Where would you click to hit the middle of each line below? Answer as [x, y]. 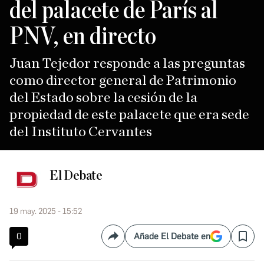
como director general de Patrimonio [123, 80]
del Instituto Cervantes [81, 132]
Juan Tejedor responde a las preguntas [127, 63]
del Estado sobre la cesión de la [103, 98]
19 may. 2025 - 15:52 [46, 211]
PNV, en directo [83, 36]
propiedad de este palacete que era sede [129, 115]
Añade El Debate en [172, 236]
